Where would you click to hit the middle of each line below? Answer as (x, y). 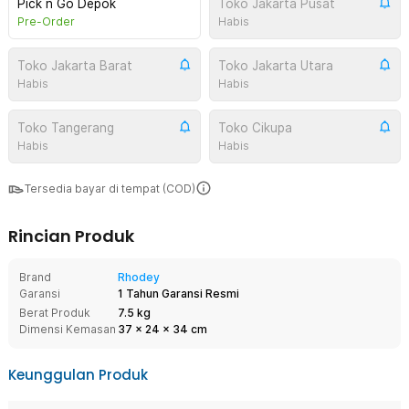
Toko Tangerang (66, 128)
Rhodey (139, 277)
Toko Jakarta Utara (275, 66)
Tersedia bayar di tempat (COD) (110, 189)
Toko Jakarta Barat (75, 66)
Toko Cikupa (255, 128)
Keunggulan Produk (78, 375)
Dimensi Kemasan (68, 329)
